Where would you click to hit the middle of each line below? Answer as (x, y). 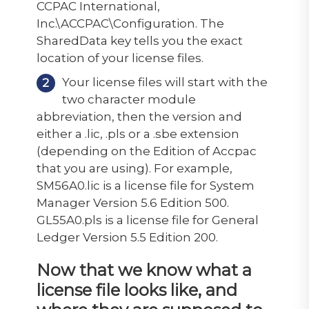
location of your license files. (121, 58)
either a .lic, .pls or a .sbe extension (138, 133)
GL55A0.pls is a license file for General (147, 220)
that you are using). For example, (134, 168)
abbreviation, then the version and (139, 116)
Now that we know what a (144, 270)
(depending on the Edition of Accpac (146, 151)
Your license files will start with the (165, 82)
